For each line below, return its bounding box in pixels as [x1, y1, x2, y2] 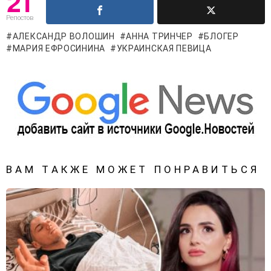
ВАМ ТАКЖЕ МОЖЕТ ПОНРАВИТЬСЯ [6, 163, 260, 175]
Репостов [6, 13, 33, 22]
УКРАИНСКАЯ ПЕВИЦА [116, 43, 212, 53]
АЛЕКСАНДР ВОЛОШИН [12, 31, 115, 41]
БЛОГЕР [204, 31, 239, 41]
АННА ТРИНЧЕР [126, 31, 193, 41]
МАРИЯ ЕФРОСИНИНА [12, 43, 105, 53]
